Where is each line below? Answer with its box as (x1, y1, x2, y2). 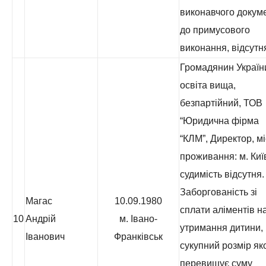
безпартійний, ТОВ (180, 98, 262, 108)
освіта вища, (180, 80, 236, 90)
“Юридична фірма (180, 116, 259, 126)
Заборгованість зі (180, 187, 257, 197)
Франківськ (114, 232, 163, 242)
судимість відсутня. (180, 169, 264, 179)
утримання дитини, (180, 223, 263, 233)
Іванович (26, 232, 65, 242)
